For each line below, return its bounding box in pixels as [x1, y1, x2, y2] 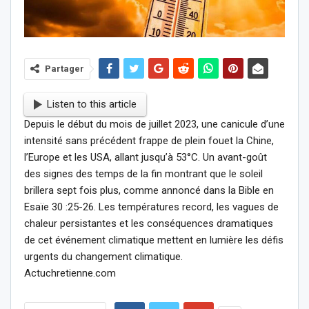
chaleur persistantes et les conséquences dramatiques [24, 217, 273, 230]
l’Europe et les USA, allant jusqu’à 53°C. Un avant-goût [24, 150, 267, 163]
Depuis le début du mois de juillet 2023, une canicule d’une [24, 117, 285, 130]
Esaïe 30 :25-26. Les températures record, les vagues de [24, 200, 279, 213]
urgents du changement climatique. [24, 250, 183, 263]
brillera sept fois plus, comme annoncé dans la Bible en [24, 183, 274, 197]
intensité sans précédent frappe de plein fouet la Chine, [24, 134, 274, 147]
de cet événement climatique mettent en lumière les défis [24, 233, 283, 246]
